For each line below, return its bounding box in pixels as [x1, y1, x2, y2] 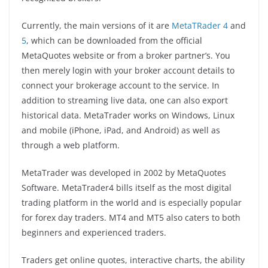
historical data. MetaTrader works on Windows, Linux [22, 109, 234, 121]
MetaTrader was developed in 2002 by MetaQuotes [22, 166, 226, 178]
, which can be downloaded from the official [26, 34, 202, 46]
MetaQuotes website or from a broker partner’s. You [22, 49, 230, 61]
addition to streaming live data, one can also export [22, 94, 228, 106]
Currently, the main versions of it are [22, 19, 172, 31]
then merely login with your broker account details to [22, 64, 234, 76]
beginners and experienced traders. [22, 226, 166, 238]
